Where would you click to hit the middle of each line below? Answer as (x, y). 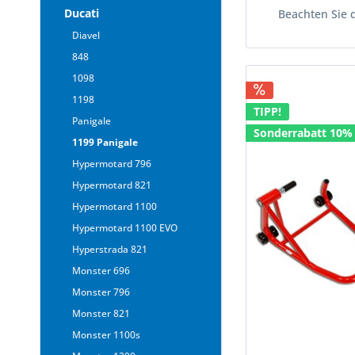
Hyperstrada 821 (110, 250)
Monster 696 (101, 271)
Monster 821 (101, 314)
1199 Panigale (105, 143)
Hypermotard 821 (112, 185)
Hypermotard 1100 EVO (125, 228)
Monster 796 (101, 292)
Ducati (82, 13)
